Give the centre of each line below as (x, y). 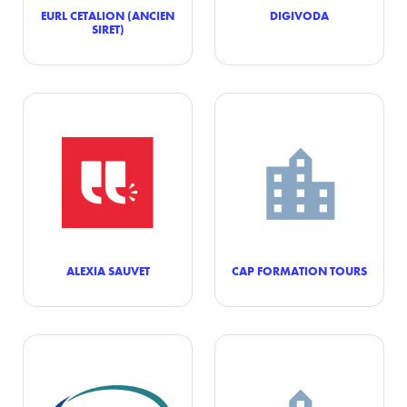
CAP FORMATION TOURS (299, 271)
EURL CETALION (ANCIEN (108, 15)
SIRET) (108, 29)
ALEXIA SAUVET (108, 271)
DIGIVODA (299, 15)
